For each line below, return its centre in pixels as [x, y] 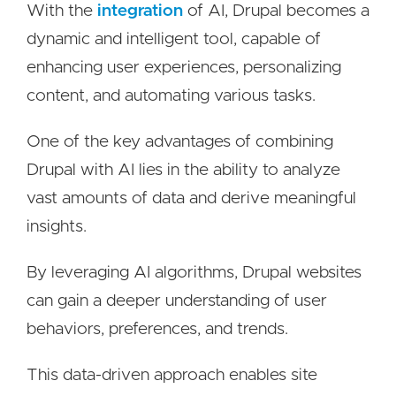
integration [140, 11]
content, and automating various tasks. [171, 96]
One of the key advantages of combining [180, 142]
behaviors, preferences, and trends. [157, 329]
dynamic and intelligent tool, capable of [174, 39]
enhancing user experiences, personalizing [184, 68]
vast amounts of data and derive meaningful [191, 198]
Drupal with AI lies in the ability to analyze [183, 170]
